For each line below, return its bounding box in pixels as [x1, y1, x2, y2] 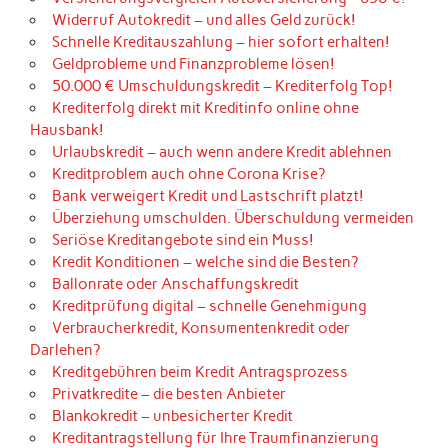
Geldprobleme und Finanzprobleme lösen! [51, 55, 335, 74]
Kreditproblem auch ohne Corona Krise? [51, 165, 325, 184]
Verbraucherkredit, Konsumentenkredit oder [51, 319, 350, 338]
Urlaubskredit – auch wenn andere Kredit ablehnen [51, 143, 392, 162]
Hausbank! [30, 121, 105, 140]
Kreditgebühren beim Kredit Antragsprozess [51, 363, 348, 382]
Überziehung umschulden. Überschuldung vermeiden [51, 209, 414, 228]
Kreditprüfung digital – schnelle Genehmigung [51, 297, 367, 316]
